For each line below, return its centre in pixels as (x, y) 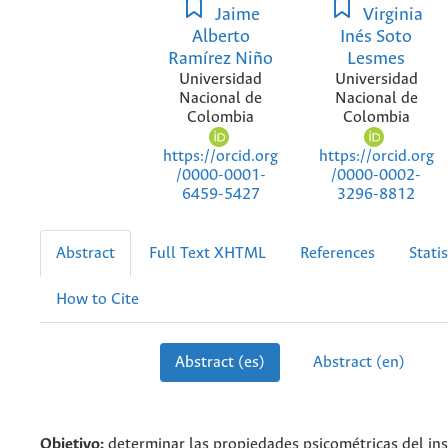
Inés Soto (376, 36)
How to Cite (97, 300)
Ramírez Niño (221, 58)
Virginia (390, 14)
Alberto (220, 36)
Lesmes (376, 58)
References (337, 254)
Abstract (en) (358, 363)
